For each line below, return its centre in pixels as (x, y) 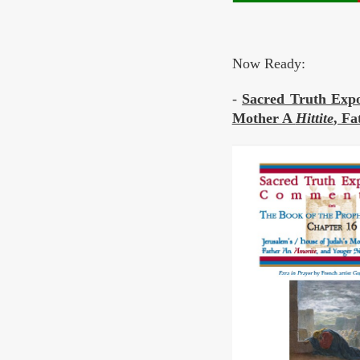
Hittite (314, 119)
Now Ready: (268, 64)
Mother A (264, 119)
